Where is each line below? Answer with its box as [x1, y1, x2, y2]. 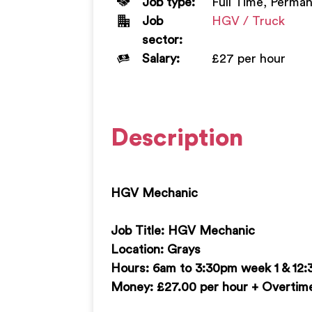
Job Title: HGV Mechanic [111, 224, 256, 237]
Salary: [142, 52, 180, 65]
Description [111, 125, 244, 150]
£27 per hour [212, 52, 286, 65]
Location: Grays [111, 242, 201, 256]
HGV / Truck [212, 14, 286, 27]
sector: [142, 33, 183, 46]
